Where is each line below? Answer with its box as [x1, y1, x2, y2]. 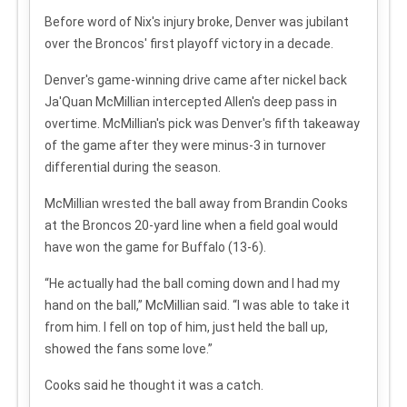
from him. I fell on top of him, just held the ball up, [45, 319, 328, 334]
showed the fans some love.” [45, 341, 213, 356]
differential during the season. [45, 159, 221, 174]
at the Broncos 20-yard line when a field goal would [45, 217, 338, 233]
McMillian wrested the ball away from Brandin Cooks [45, 195, 348, 211]
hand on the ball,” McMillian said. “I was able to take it [45, 297, 350, 313]
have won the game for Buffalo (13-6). [45, 239, 266, 254]
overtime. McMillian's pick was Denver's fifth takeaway [45, 115, 360, 131]
